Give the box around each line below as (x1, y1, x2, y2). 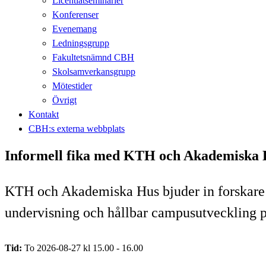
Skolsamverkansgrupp (52, 66, 135, 77)
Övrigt (52, 94, 77, 105)
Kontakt (28, 109, 59, 119)
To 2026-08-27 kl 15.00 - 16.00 (24, 242, 143, 253)
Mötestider (52, 80, 92, 91)
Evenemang (52, 23, 97, 34)
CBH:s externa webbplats (28, 123, 125, 134)
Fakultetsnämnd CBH (52, 52, 134, 62)
